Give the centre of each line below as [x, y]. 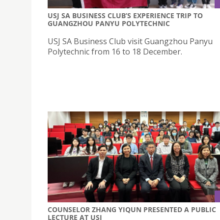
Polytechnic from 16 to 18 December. [115, 52]
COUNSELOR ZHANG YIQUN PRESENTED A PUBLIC [132, 210]
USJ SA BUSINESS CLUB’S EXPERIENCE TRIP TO [125, 16]
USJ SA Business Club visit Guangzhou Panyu [130, 41]
